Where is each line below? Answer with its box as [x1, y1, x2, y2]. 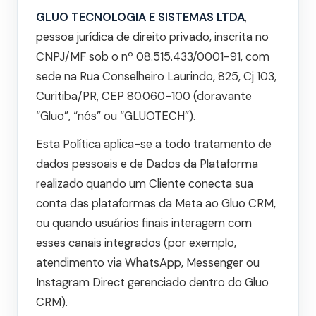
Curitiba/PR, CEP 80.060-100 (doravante [36, 89, 252, 104]
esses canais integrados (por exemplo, [36, 236, 236, 251]
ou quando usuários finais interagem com [36, 216, 252, 231]
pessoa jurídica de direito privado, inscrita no [36, 30, 269, 45]
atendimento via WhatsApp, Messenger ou [36, 255, 260, 271]
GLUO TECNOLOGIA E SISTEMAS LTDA [36, 10, 245, 25]
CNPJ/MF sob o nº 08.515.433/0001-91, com [36, 49, 269, 65]
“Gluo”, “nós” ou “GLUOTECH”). [36, 109, 195, 124]
